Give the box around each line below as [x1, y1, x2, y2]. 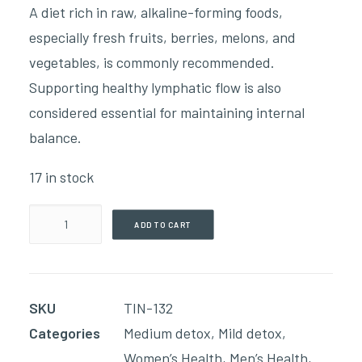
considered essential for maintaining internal [29, 103, 305, 121]
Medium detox [124, 324, 211, 342]
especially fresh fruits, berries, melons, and [29, 28, 296, 46]
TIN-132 [124, 299, 173, 317]
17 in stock [29, 168, 94, 186]
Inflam [28, 207, 67, 225]
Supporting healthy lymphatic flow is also [29, 78, 281, 96]
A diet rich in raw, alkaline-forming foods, [29, 3, 283, 21]
